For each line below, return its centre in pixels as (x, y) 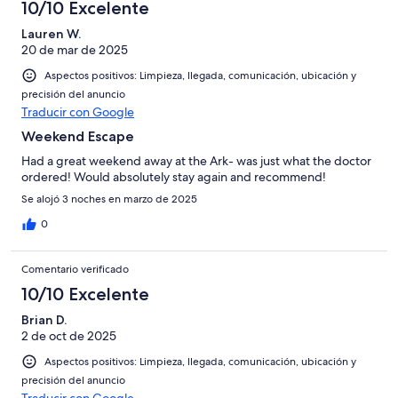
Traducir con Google (78, 112)
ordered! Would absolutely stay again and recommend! (174, 177)
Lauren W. (51, 34)
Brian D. (44, 320)
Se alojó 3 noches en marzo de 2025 (109, 199)
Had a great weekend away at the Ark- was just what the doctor (196, 161)
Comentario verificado (75, 270)
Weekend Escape (78, 137)
